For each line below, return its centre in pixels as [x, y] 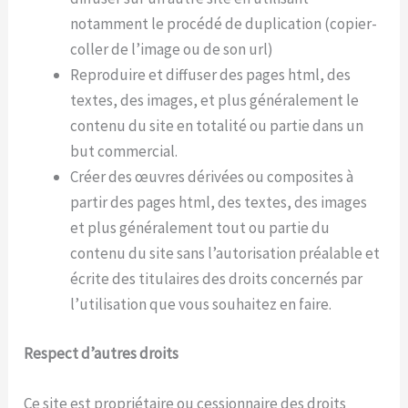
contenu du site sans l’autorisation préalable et [225, 254]
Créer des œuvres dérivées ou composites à [212, 177]
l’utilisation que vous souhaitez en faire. [201, 305]
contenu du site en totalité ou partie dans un [217, 126]
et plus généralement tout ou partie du [200, 228]
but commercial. [124, 152]
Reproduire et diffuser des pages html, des [211, 75]
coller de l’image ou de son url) [172, 50]
